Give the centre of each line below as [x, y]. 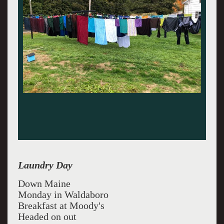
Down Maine [44, 183]
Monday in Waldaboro [63, 194]
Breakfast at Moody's [61, 205]
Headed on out [47, 216]
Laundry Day [45, 165]
